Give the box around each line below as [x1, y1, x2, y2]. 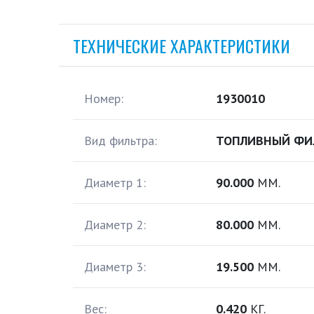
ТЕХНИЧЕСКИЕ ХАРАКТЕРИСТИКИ [73, 33, 290, 58]
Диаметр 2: [84, 217, 146, 233]
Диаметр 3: [84, 259, 146, 275]
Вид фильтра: [84, 132, 157, 149]
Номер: [84, 90, 123, 107]
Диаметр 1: [84, 175, 146, 191]
